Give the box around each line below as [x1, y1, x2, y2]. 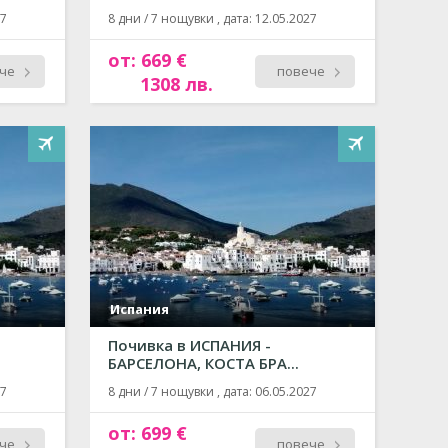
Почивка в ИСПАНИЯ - [108, 335, 271, 355]
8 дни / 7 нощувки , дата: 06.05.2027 [108, 383, 317, 400]
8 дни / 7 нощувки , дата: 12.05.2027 [108, 10, 317, 27]
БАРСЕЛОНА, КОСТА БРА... [108, 353, 299, 373]
